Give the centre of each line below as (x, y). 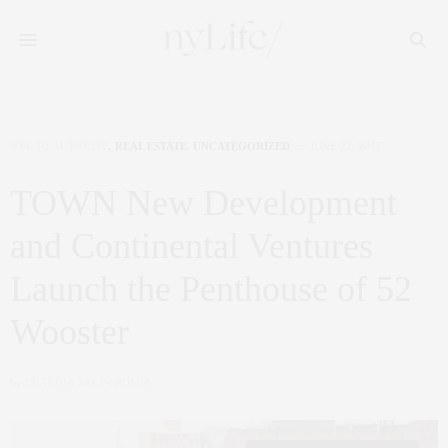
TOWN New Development (203, 203)
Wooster (69, 332)
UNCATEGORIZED (241, 146)
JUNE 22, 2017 (346, 146)
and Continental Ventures (191, 246)
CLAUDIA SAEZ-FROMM (87, 382)
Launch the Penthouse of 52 (211, 289)
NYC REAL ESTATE (59, 146)
